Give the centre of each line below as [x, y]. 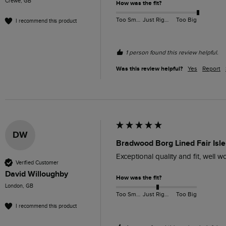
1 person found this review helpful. [172, 53]
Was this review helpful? [149, 69]
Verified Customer [37, 162]
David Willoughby [37, 174]
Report [211, 69]
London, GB [19, 186]
